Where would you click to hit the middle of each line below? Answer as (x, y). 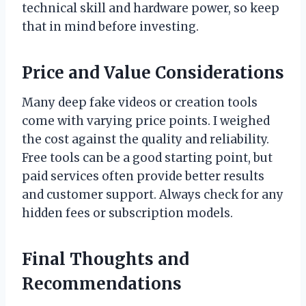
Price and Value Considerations (153, 72)
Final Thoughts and (106, 259)
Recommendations (102, 283)
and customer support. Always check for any (153, 194)
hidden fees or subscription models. (127, 213)
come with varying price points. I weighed (146, 121)
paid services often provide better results (143, 176)
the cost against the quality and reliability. (145, 139)
